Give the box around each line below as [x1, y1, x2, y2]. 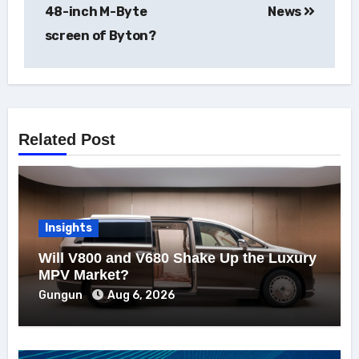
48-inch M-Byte [44, 4, 147, 20]
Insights [44, 220, 92, 235]
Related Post [18, 130, 115, 148]
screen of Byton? [44, 28, 156, 44]
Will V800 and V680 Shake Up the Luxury [38, 249, 317, 266]
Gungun [38, 288, 85, 302]
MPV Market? [38, 266, 129, 283]
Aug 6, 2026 [107, 288, 175, 302]
